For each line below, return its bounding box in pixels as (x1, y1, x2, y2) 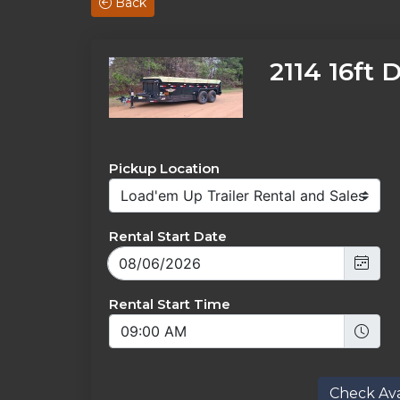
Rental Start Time (109, 295, 230, 312)
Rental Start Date (109, 227, 227, 245)
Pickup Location (109, 159, 220, 177)
